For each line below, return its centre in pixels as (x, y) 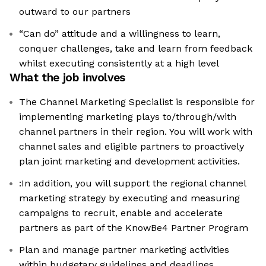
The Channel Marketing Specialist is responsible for (137, 102)
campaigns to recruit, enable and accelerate (121, 213)
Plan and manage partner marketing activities (124, 250)
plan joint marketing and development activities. (129, 161)
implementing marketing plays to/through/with (128, 117)
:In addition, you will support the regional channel (133, 183)
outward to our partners (75, 12)
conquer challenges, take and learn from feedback (136, 49)
